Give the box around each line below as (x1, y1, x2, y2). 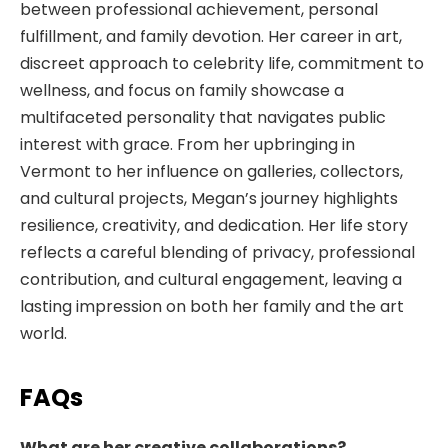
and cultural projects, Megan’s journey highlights (20, 187, 398, 211)
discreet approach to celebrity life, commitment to (20, 52, 424, 76)
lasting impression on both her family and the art (20, 295, 404, 319)
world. (20, 322, 67, 346)
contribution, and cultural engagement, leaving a (20, 268, 402, 292)
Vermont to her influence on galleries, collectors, (20, 160, 403, 184)
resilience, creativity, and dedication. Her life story (20, 214, 408, 238)
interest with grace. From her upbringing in (20, 133, 355, 157)
